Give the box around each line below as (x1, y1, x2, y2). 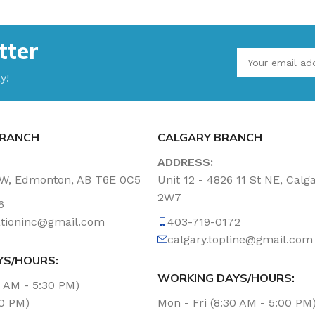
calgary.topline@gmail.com (167, 232, 313, 246)
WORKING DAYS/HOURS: (157, 270, 295, 285)
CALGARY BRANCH (157, 129, 262, 144)
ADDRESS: (157, 155, 213, 169)
